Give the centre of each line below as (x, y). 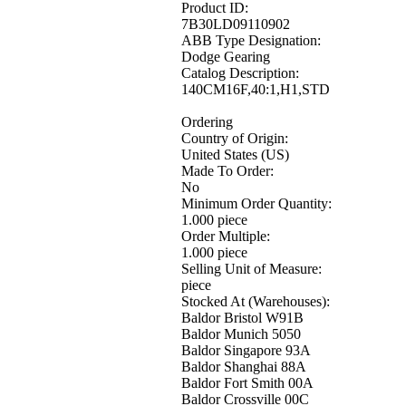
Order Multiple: (225, 236)
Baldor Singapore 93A (246, 350)
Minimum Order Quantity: (256, 203)
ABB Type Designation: (251, 40)
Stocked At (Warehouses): (255, 301)
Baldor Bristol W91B (242, 317)
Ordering (207, 121)
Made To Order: (227, 170)
